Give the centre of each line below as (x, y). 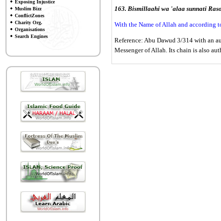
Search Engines (31, 36)
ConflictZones (30, 16)
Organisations (30, 29)
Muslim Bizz (28, 9)
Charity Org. (29, 22)
